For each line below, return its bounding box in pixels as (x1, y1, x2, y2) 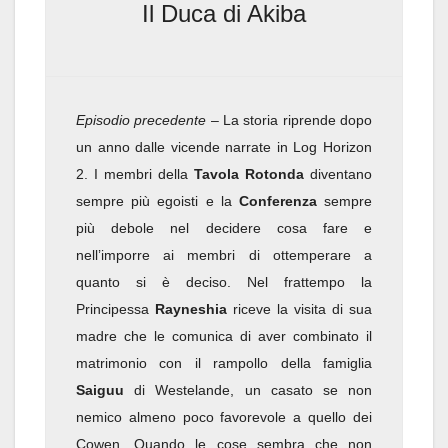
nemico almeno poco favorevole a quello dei (76, 409, 372, 426)
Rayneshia (155, 301, 227, 318)
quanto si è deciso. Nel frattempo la (76, 274, 372, 291)
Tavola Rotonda (194, 166, 304, 183)
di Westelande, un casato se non (124, 382, 372, 399)
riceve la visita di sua (227, 301, 372, 318)
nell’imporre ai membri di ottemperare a (76, 247, 372, 264)
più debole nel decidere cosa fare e (76, 220, 372, 237)
